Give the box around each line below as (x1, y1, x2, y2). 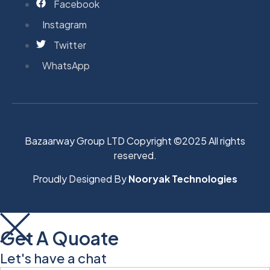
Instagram (42, 18, 87, 31)
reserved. (113, 149, 157, 162)
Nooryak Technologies (128, 172, 237, 185)
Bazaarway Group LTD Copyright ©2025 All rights (25, 134, 245, 148)
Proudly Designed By (33, 172, 128, 185)
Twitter (54, 39, 86, 52)
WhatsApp (42, 59, 90, 72)
